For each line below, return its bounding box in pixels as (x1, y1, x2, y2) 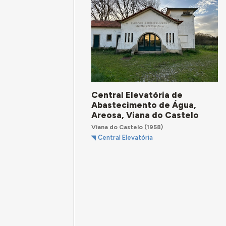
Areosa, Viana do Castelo (91, 110, 199, 121)
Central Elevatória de (91, 90, 183, 100)
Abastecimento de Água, (91, 100, 197, 110)
